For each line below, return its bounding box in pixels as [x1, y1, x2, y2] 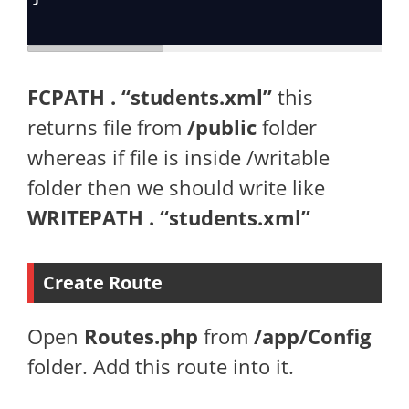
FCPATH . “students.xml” [27, 83, 272, 110]
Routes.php [84, 322, 198, 350]
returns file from [27, 113, 187, 141]
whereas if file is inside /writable [27, 143, 330, 171]
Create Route [43, 270, 163, 295]
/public [187, 113, 257, 141]
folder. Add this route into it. [27, 352, 294, 380]
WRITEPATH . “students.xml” [27, 204, 310, 231]
